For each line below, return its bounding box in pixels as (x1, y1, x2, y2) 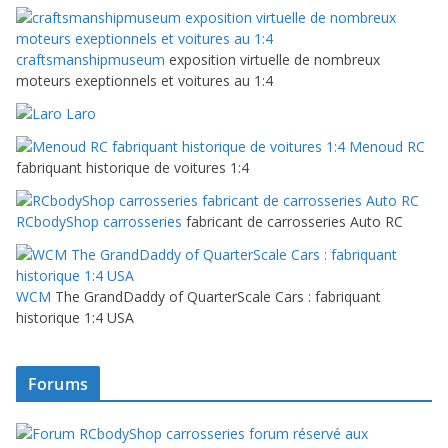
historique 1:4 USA (16, 308, 134, 328)
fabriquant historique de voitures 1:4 (16, 158, 249, 178)
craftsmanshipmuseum (16, 50, 165, 70)
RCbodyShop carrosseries (16, 212, 182, 232)
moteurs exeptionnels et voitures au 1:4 (16, 71, 273, 91)
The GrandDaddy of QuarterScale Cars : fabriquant (51, 287, 381, 307)
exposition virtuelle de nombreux (165, 50, 380, 70)
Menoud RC (345, 137, 425, 157)
